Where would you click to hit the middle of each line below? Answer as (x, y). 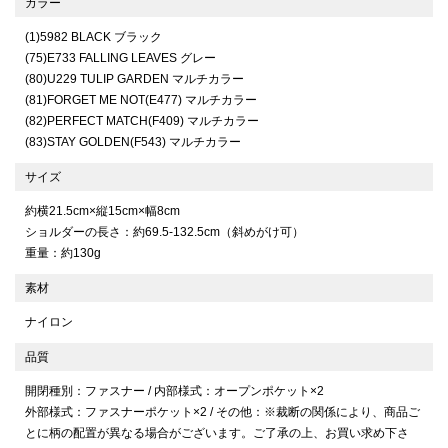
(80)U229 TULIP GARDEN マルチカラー (134, 79)
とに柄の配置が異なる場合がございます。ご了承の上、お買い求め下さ (217, 433)
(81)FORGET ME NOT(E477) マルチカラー (141, 100)
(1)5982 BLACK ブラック (93, 37)
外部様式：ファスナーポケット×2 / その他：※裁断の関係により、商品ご (222, 412)
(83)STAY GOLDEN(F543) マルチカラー (133, 142)
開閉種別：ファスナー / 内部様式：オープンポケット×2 (174, 391)
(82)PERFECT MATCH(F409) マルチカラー (142, 121)
